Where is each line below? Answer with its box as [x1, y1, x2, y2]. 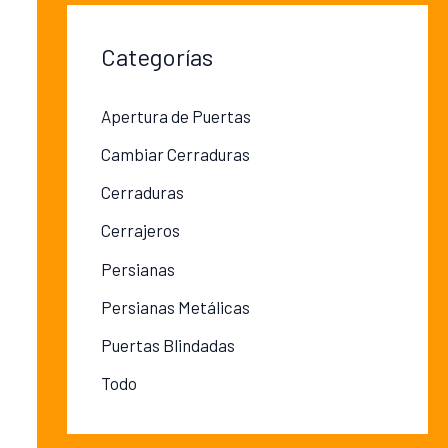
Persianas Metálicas [100, 296, 250, 317]
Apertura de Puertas [100, 105, 251, 126]
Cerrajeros [100, 220, 180, 241]
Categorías [100, 41, 213, 71]
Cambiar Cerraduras [100, 143, 250, 164]
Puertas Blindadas [100, 335, 235, 356]
